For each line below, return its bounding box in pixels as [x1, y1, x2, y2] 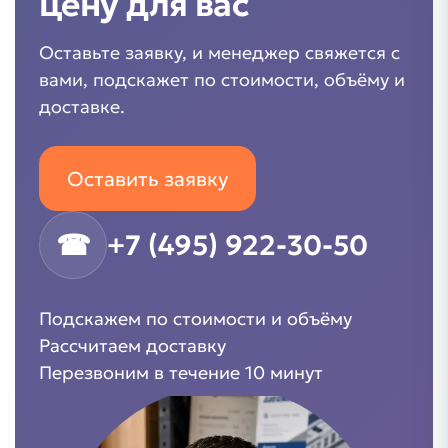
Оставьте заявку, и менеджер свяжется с [39, 41, 400, 64]
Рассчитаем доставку [39, 334, 226, 357]
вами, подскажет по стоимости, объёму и [39, 68, 405, 91]
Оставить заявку [67, 165, 228, 192]
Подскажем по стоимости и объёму [39, 307, 352, 330]
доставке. [39, 95, 125, 118]
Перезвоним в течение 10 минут [39, 361, 323, 384]
